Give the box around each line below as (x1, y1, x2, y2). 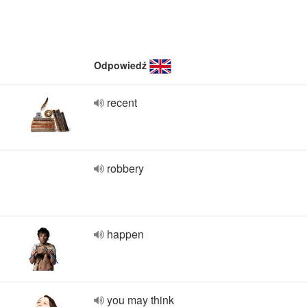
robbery (107, 160, 144, 176)
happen (107, 226, 144, 242)
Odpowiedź (94, 58, 147, 72)
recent (107, 95, 137, 110)
